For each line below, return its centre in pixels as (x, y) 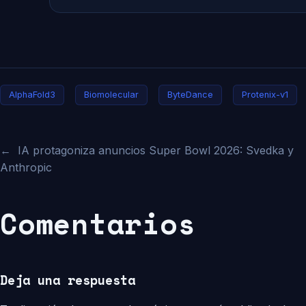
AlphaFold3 (32, 95)
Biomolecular (111, 95)
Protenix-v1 (265, 95)
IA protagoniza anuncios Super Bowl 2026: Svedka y (156, 151)
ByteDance (190, 95)
